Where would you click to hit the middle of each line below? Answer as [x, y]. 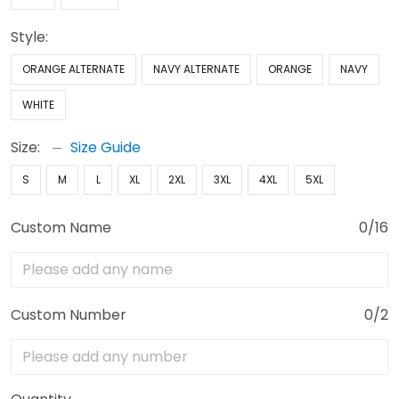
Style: [29, 37]
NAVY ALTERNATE [196, 69]
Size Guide [106, 147]
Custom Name [61, 228]
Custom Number [69, 315]
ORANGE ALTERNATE [73, 69]
